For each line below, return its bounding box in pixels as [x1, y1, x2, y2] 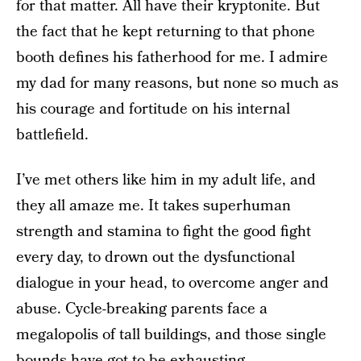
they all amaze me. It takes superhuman [16, 195, 291, 217]
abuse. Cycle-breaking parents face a [16, 298, 268, 320]
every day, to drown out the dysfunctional [16, 247, 295, 268]
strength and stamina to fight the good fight [16, 221, 311, 243]
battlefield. [16, 124, 89, 146]
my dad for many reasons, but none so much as [16, 73, 338, 94]
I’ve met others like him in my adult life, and [16, 169, 316, 191]
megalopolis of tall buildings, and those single [16, 324, 326, 346]
